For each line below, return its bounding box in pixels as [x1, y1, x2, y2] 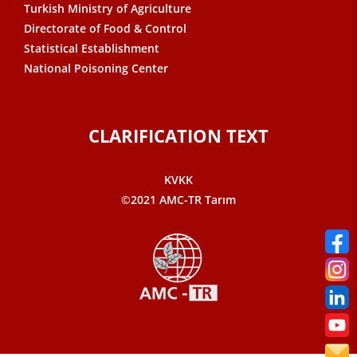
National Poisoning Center [24, 61, 168, 76]
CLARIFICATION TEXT [88, 124, 269, 148]
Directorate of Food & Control [24, 21, 186, 36]
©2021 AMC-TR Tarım [121, 192, 236, 207]
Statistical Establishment [24, 41, 159, 56]
